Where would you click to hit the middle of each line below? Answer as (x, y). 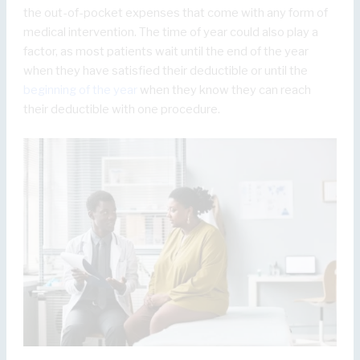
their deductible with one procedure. (122, 110)
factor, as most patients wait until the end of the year (166, 52)
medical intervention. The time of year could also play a (171, 33)
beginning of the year (81, 90)
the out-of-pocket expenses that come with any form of (176, 13)
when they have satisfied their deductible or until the (166, 71)
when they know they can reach (225, 90)
